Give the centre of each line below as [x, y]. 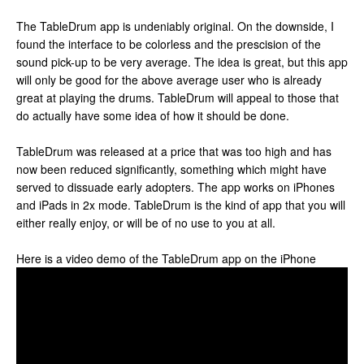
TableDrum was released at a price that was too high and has [174, 151]
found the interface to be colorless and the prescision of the [169, 44]
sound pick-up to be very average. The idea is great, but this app [182, 62]
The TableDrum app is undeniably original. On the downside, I [175, 26]
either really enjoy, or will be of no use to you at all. [146, 223]
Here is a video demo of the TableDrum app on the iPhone [166, 258]
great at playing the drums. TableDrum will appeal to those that [178, 97]
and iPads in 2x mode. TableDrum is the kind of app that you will [181, 205]
